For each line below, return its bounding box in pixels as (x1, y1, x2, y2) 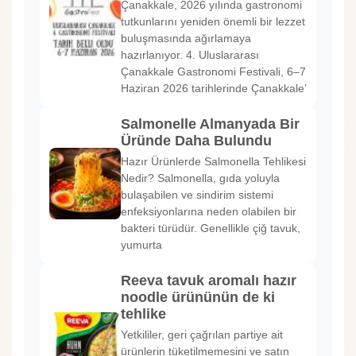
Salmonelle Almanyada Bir (121, 115, 300, 132)
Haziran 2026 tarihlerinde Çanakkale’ (121, 81, 307, 95)
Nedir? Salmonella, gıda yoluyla (121, 171, 280, 184)
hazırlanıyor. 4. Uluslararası (121, 48, 259, 61)
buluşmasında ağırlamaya (121, 31, 251, 44)
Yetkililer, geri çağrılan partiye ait (121, 327, 283, 341)
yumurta (121, 238, 162, 251)
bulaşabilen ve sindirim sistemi (121, 188, 273, 201)
